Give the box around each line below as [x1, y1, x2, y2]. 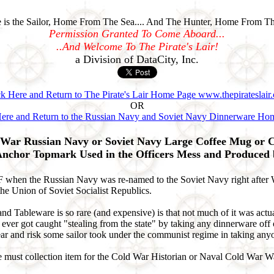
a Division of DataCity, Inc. [75, 53, 199, 65]
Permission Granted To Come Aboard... [49, 28, 225, 40]
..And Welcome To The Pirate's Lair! [56, 40, 218, 53]
